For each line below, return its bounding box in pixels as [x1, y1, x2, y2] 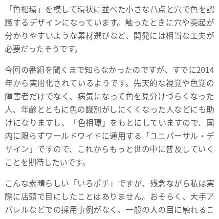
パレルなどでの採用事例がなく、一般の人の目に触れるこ [5, 203, 214, 215]
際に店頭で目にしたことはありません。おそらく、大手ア [5, 190, 214, 202]
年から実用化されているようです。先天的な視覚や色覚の [5, 76, 214, 88]
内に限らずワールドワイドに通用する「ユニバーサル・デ [5, 129, 214, 141]
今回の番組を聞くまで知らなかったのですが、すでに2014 [5, 63, 214, 75]
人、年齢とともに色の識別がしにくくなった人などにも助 [5, 103, 214, 115]
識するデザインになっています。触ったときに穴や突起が [5, 16, 214, 28]
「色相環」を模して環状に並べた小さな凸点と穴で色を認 [5, 2, 214, 15]
